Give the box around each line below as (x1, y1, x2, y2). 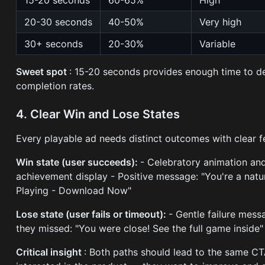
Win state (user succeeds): (16, 156, 141, 169)
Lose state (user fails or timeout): (16, 208, 169, 221)
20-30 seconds (24, 16, 93, 28)
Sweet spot (16, 66, 70, 78)
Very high (199, 16, 242, 28)
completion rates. (16, 80, 95, 92)
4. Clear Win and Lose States (16, 107, 180, 122)
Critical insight (16, 246, 85, 258)
